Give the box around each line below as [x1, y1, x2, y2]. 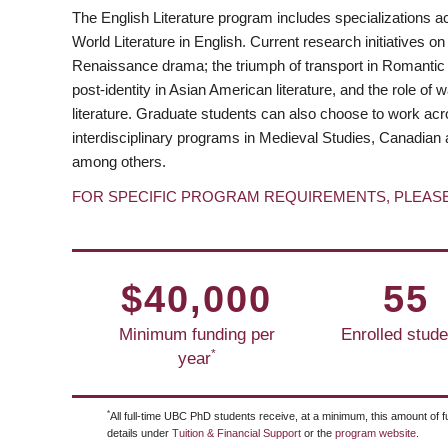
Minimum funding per [118, 324, 275, 343]
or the [301, 426, 335, 439]
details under [107, 426, 172, 439]
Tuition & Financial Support [172, 426, 301, 439]
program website [335, 426, 416, 439]
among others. [72, 152, 166, 170]
